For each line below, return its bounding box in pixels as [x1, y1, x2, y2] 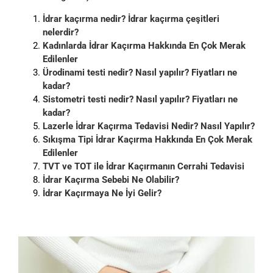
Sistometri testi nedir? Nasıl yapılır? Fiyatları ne [43, 93, 238, 105]
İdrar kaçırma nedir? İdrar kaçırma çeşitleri [43, 13, 219, 24]
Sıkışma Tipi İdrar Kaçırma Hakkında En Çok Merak [43, 133, 252, 145]
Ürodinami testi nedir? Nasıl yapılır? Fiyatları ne [43, 66, 237, 78]
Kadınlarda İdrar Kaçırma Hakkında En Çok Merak [43, 40, 246, 51]
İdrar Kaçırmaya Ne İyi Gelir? [43, 187, 161, 199]
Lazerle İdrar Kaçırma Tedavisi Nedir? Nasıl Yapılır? [43, 120, 255, 132]
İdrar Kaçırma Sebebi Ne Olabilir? [43, 174, 179, 185]
